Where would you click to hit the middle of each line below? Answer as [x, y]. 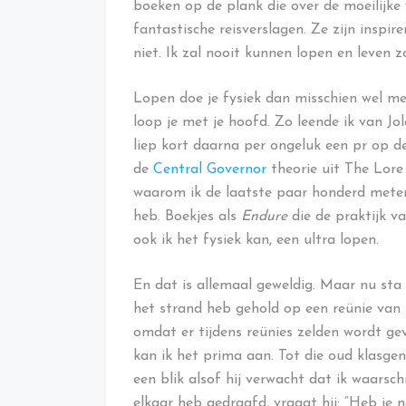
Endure [264, 217]
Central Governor [210, 170]
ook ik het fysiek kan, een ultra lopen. [256, 241]
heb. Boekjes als [187, 217]
